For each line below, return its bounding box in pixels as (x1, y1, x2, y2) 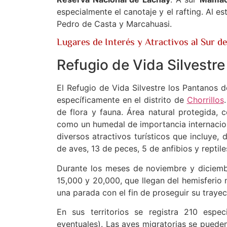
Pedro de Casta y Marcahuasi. (57, 18, 172, 29)
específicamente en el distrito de (57, 95, 187, 105)
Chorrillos (186, 95, 224, 105)
